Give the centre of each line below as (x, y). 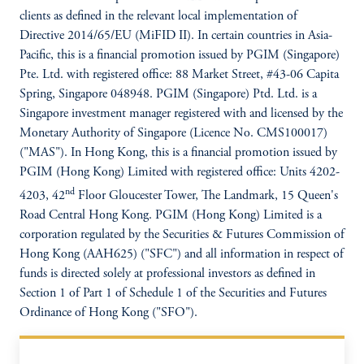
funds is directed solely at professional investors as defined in (167, 274)
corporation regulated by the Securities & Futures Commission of (182, 235)
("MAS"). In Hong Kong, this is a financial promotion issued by (178, 153)
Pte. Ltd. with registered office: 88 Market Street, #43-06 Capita (179, 75)
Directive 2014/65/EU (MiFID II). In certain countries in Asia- (176, 36)
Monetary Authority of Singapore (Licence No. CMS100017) (173, 133)
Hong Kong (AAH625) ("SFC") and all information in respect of (182, 255)
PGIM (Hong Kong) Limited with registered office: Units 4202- (180, 172)
